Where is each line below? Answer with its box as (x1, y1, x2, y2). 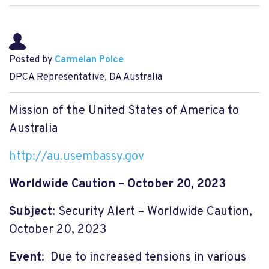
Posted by (9, 54, 55, 66)
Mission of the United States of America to (9, 103, 239, 119)
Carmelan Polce (55, 54, 124, 66)
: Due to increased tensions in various (41, 250, 246, 265)
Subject (9, 204, 52, 220)
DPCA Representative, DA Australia (9, 71, 162, 83)
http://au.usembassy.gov (9, 149, 144, 165)
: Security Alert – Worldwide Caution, (52, 204, 252, 220)
